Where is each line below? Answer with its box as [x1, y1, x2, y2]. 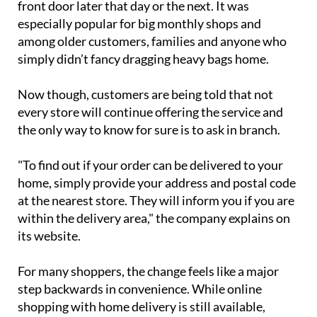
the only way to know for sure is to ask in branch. [18, 147, 280, 163]
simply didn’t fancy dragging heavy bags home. [18, 76, 269, 93]
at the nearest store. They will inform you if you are [18, 218, 294, 234]
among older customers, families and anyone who [18, 59, 287, 75]
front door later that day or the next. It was [18, 23, 249, 40]
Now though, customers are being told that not [18, 112, 273, 128]
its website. [18, 253, 81, 270]
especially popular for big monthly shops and [18, 41, 261, 57]
